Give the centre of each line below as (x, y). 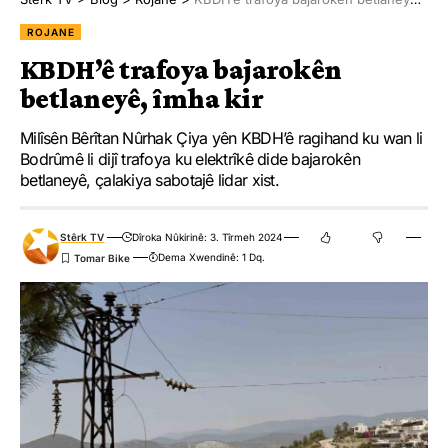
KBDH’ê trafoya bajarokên (181, 70)
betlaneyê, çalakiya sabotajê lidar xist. (149, 180)
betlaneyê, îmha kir (142, 99)
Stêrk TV (82, 237)
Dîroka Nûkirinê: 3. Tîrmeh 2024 (206, 237)
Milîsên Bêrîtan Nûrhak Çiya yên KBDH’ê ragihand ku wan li (221, 138)
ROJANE (51, 32)
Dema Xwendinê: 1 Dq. (211, 257)
